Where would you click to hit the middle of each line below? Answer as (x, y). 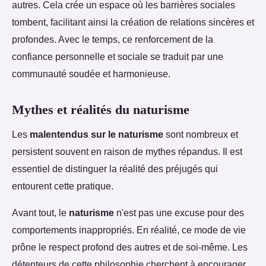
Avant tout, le (40, 212)
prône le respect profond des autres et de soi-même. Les (130, 247)
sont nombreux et (201, 134)
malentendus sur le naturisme (96, 134)
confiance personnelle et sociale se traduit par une (118, 56)
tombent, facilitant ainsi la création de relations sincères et (133, 22)
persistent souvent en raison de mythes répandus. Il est (127, 151)
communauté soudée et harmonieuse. (91, 73)
